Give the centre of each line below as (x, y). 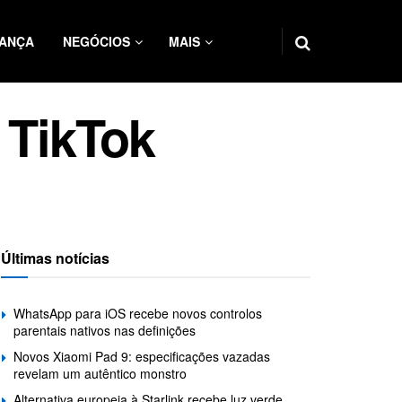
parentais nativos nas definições (105, 331)
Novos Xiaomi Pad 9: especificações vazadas (142, 357)
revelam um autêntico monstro (100, 374)
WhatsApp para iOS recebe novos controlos (138, 314)
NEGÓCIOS (96, 41)
